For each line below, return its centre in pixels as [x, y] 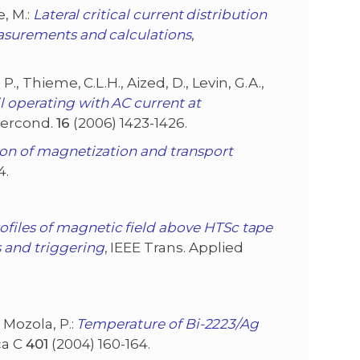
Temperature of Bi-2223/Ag [168, 324]
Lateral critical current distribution [149, 15]
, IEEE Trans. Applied [174, 248]
